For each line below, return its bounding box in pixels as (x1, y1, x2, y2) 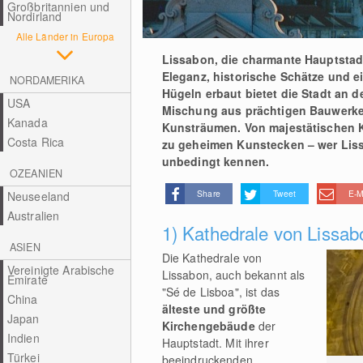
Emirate (6, 271, 48, 288)
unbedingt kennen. (161, 153, 270, 169)
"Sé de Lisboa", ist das (161, 284, 280, 300)
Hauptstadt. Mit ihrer (161, 335, 269, 351)
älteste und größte (161, 301, 267, 317)
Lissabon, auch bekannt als (161, 267, 305, 283)
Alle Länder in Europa (15, 29, 115, 43)
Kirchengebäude (161, 318, 255, 334)
